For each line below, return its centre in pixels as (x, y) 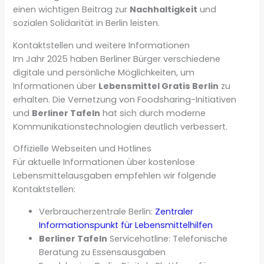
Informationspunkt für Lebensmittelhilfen (126, 225)
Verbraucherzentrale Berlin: (97, 212)
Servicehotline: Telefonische (168, 239)
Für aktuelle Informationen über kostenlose (104, 162)
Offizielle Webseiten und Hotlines (82, 149)
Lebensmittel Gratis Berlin (159, 86)
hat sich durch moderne (153, 113)
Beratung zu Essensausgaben (103, 252)
